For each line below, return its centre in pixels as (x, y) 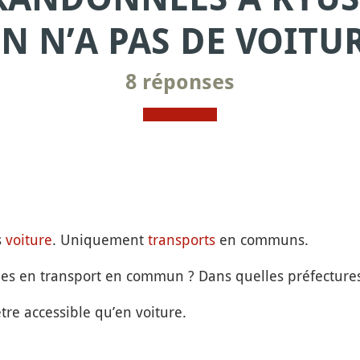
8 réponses (180, 82)
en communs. (262, 239)
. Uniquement (100, 239)
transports (181, 239)
